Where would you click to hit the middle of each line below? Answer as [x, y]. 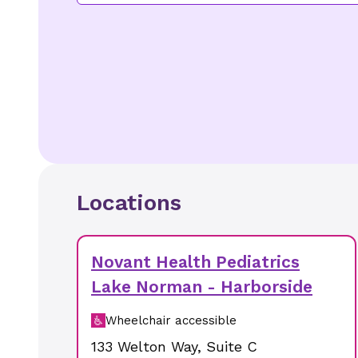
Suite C [232, 346]
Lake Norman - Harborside [202, 286]
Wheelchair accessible [171, 320]
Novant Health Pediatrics [195, 262]
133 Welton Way [144, 346]
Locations [129, 203]
